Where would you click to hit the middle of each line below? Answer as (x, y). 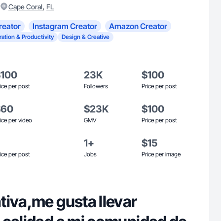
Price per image (161, 154)
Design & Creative (86, 37)
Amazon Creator (138, 26)
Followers (96, 86)
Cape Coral (25, 7)
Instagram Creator (65, 26)
